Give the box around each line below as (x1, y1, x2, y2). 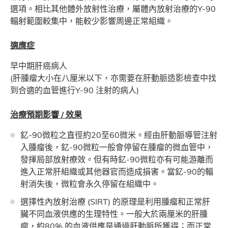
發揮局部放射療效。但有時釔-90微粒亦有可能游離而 (20, 154, 214, 165)
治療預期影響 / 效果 (10, 109, 82, 120)
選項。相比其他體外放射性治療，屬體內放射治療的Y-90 (10, 4, 216, 14)
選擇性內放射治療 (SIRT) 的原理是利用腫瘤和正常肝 (20, 196, 211, 207)
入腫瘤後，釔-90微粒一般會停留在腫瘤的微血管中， (20, 142, 214, 153)
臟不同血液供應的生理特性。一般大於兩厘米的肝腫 (20, 209, 208, 219)
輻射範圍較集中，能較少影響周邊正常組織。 (10, 16, 173, 26)
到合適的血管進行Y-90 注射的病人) (10, 85, 139, 96)
